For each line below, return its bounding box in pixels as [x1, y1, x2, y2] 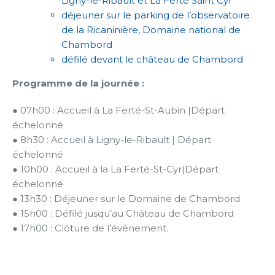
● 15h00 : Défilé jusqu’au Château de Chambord [12, 207, 234, 219]
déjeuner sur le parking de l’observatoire [61, 9, 250, 21]
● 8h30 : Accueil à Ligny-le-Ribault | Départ [12, 133, 211, 145]
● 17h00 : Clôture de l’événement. [12, 222, 168, 234]
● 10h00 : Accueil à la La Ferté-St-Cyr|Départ [12, 163, 219, 175]
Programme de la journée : [12, 77, 147, 89]
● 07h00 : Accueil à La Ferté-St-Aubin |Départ [12, 104, 225, 116]
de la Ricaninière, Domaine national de [61, 23, 241, 36]
